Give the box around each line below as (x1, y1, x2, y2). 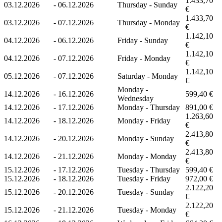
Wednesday (117, 94, 154, 103)
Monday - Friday (117, 116, 170, 125)
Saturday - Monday (117, 71, 178, 80)
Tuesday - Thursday (117, 165, 180, 174)
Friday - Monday (117, 54, 170, 62)
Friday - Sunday (117, 36, 168, 45)
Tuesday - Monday (117, 205, 176, 214)
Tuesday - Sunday (117, 187, 174, 196)
